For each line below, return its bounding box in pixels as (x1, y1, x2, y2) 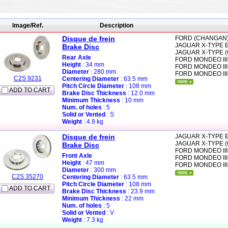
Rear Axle (62, 54, 91, 61)
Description (100, 22, 133, 29)
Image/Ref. (12, 22, 43, 29)
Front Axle (62, 152, 92, 159)
